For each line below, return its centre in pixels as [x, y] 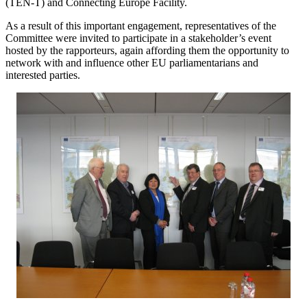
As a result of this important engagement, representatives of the [141, 25]
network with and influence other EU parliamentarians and [132, 62]
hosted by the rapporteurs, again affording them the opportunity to [147, 50]
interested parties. [43, 75]
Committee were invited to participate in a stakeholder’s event [138, 38]
